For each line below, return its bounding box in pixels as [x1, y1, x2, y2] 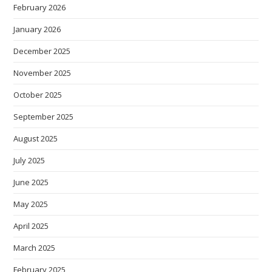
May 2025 [13, 199, 49, 210]
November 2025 [13, 67, 72, 79]
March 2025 [13, 242, 56, 254]
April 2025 [13, 220, 49, 232]
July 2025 [13, 155, 46, 166]
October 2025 [13, 89, 63, 101]
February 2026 [13, 2, 66, 13]
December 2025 [13, 46, 71, 57]
